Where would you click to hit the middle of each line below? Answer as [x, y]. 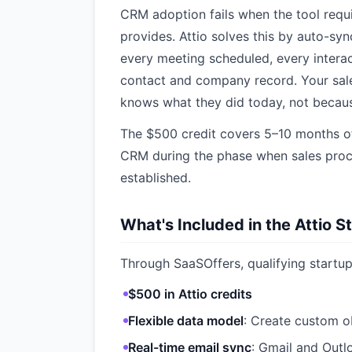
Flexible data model [186, 321]
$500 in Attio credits [190, 294]
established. [156, 178]
